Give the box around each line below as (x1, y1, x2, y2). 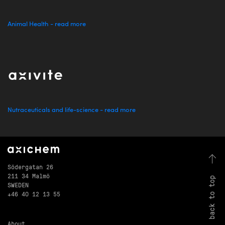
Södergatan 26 (8, 162, 53, 171)
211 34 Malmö (8, 171, 50, 180)
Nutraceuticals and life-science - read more (8, 107, 136, 114)
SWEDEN (8, 180, 29, 189)
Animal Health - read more (8, 21, 86, 28)
